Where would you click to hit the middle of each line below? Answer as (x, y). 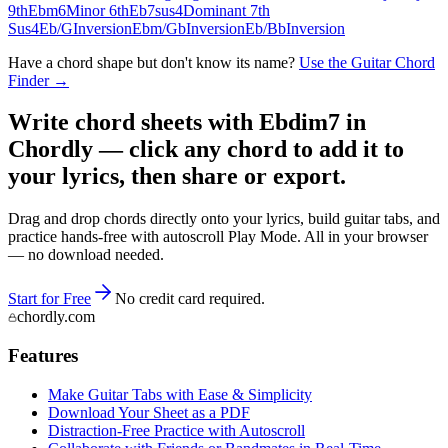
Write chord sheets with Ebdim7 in (187, 122)
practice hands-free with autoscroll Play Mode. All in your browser (218, 237)
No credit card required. (190, 299)
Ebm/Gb (159, 28)
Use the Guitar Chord (367, 62)
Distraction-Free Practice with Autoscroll (176, 430)
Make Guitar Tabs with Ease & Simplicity (180, 394)
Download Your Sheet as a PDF (149, 412)
